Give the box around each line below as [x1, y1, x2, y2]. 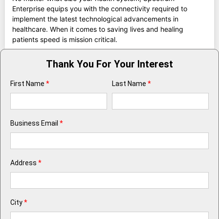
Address [10, 159, 37, 167]
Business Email [10, 119, 58, 128]
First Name [10, 80, 44, 88]
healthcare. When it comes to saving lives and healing [12, 25, 183, 34]
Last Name [112, 80, 146, 88]
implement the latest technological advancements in [12, 15, 178, 23]
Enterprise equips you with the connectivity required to [12, 4, 187, 13]
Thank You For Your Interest [46, 58, 173, 70]
